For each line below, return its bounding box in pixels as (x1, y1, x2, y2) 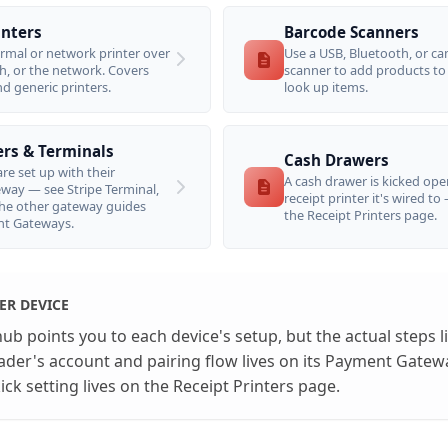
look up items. (284, 78, 368, 97)
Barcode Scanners (284, 22, 419, 43)
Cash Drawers (284, 149, 389, 170)
